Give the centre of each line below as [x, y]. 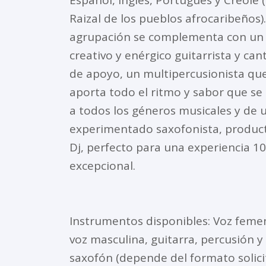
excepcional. [102, 165]
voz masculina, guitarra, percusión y [166, 239]
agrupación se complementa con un [167, 37]
